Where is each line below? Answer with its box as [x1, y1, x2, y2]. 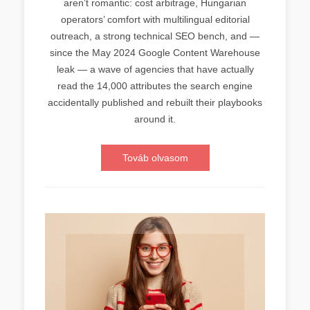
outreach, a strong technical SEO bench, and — [51, 30, 259, 42]
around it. [134, 113, 176, 125]
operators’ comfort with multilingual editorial [60, 14, 250, 25]
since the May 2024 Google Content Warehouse [50, 47, 260, 58]
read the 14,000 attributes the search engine [57, 80, 253, 91]
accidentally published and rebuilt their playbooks [48, 97, 262, 108]
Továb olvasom [122, 152, 188, 163]
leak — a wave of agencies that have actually [56, 64, 254, 75]
